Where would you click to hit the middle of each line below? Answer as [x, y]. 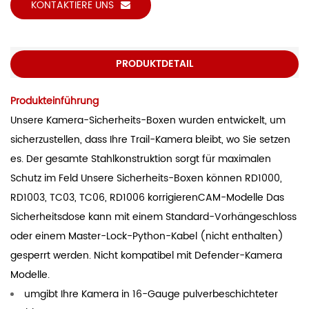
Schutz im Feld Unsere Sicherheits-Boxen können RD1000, [146, 178]
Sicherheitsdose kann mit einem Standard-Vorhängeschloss [153, 217]
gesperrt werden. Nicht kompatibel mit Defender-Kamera [146, 255]
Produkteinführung [54, 101]
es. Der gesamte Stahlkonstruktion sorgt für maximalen [141, 159]
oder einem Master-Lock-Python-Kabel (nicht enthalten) [147, 236]
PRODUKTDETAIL [154, 63]
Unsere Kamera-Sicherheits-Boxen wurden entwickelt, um [148, 120]
